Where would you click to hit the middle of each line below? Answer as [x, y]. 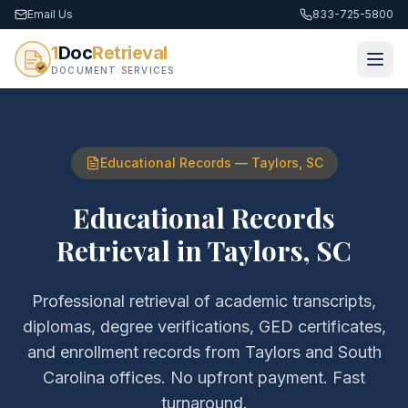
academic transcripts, [296, 301]
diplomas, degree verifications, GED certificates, [204, 326]
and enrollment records [113, 352]
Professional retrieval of [123, 301]
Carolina [74, 377]
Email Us [50, 14]
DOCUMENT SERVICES [113, 70]
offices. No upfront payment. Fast [235, 377]
